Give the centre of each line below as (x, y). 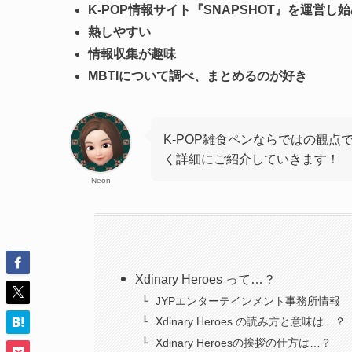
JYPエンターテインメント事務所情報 (247, 301)
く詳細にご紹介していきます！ (251, 159)
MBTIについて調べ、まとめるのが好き (198, 76)
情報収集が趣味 (132, 54)
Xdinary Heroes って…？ (206, 280)
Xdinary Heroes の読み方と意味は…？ (250, 322)
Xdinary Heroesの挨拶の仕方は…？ (243, 343)
